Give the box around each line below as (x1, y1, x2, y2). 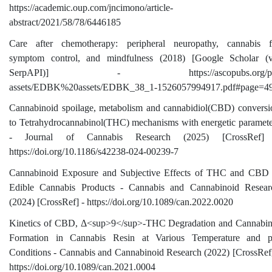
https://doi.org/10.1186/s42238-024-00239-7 (9, 146, 178, 157)
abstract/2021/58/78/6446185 (9, 16, 121, 27)
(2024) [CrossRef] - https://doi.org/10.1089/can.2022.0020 (9, 196, 233, 207)
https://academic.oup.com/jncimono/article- (9, 2, 173, 13)
